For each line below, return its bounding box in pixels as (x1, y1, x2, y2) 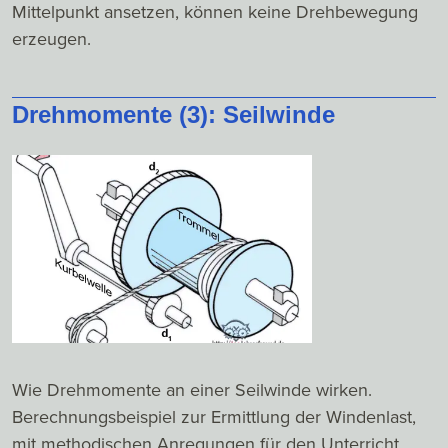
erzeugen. (12, 26, 91, 53)
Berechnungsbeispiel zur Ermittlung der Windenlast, (12, 403, 416, 430)
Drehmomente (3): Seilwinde (12, 101, 335, 129)
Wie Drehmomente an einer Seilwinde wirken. (12, 376, 372, 403)
